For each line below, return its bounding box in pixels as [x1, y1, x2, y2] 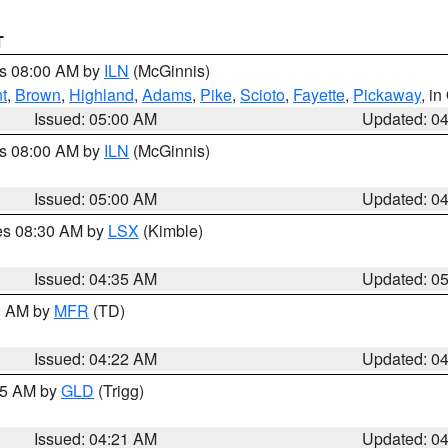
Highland [69, 83, 134, 106]
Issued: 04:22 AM [34, 347, 158, 370]
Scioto [240, 83, 285, 106]
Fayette [293, 83, 345, 106]
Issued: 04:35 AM [34, 267, 158, 290]
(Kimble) [139, 219, 203, 242]
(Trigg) [94, 379, 144, 402]
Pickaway [353, 83, 421, 106]
